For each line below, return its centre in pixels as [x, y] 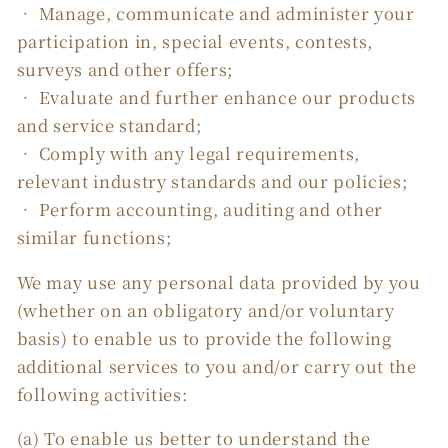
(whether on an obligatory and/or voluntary [205, 309]
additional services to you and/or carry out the [216, 365]
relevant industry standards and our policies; [212, 181]
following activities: [102, 393]
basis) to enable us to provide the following [204, 337]
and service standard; [109, 125]
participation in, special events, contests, [194, 41]
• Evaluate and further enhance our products [216, 97]
